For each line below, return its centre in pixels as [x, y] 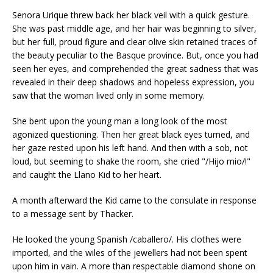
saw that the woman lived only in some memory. [108, 95]
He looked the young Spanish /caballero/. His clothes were [127, 239]
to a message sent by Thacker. [73, 214]
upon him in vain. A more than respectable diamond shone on [134, 266]
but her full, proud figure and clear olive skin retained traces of [134, 42]
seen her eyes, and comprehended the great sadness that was [135, 69]
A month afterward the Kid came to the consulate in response [134, 200]
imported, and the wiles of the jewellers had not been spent [130, 253]
